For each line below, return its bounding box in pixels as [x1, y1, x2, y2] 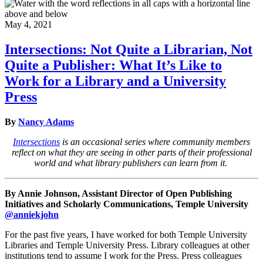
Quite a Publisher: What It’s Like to [5, 58, 222, 73]
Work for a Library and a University [5, 73, 226, 89]
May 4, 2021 [5, 19, 52, 30]
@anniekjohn [5, 210, 59, 220]
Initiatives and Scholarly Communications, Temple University [5, 199, 248, 210]
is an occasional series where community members [60, 137, 250, 147]
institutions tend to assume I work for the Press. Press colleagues [5, 251, 242, 261]
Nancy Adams [18, 117, 74, 127]
